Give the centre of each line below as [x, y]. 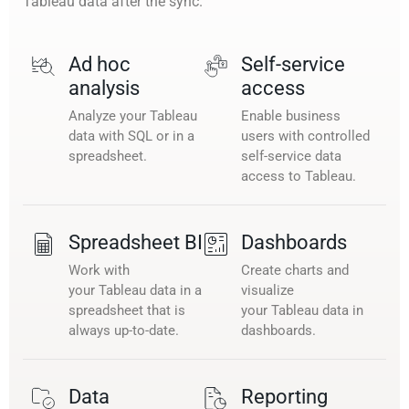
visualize [267, 290]
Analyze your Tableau [133, 115]
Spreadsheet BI [136, 242]
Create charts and [295, 270]
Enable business [291, 115]
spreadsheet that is [127, 310]
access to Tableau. [299, 176]
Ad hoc [100, 64]
